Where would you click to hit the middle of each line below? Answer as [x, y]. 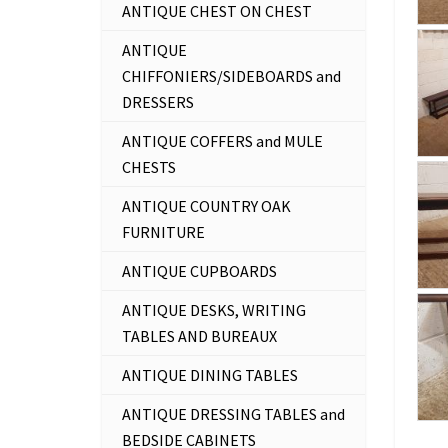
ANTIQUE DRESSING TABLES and [233, 414]
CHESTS [149, 167]
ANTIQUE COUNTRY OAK [206, 206]
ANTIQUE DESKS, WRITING [214, 310]
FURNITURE [163, 232]
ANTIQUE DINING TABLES [210, 375]
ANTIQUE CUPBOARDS [199, 271]
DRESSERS [158, 102]
